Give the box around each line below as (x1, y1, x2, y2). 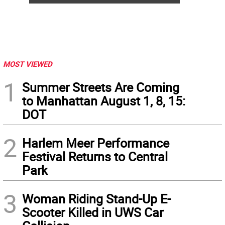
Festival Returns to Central (22, 148, 168, 165)
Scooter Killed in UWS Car (22, 204, 163, 221)
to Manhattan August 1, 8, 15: (22, 92, 185, 109)
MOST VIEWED (3, 59, 52, 69)
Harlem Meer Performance (22, 135, 169, 152)
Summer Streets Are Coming (22, 79, 179, 96)
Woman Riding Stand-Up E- (22, 190, 171, 207)
